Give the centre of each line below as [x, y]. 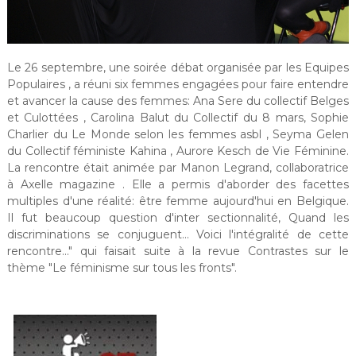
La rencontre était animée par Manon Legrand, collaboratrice [178, 168]
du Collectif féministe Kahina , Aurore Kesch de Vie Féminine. [178, 151]
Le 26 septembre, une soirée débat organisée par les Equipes [178, 68]
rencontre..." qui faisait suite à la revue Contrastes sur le [178, 252]
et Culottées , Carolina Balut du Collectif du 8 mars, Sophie [178, 118]
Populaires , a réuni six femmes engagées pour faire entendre [178, 85]
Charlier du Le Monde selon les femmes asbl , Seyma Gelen [178, 135]
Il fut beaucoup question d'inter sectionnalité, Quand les [178, 218]
